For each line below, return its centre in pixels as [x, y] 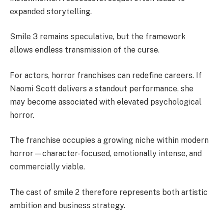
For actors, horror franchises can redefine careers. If [106, 75]
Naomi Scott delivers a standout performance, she [102, 88]
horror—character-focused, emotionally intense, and [106, 154]
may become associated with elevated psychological [106, 102]
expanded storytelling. [51, 11]
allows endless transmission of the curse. [85, 50]
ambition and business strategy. [68, 206]
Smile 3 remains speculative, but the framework [98, 37]
